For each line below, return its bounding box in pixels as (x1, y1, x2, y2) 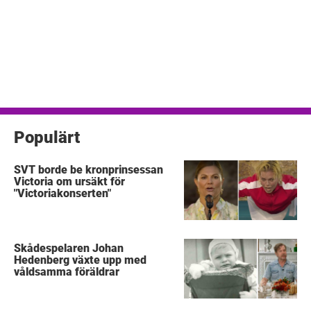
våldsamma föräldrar (14, 264, 120, 278)
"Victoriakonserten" (14, 186, 112, 200)
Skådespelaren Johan (14, 241, 124, 255)
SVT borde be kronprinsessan (14, 162, 164, 176)
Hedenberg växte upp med (14, 253, 147, 267)
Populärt (14, 127, 80, 147)
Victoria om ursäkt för (14, 174, 126, 188)
